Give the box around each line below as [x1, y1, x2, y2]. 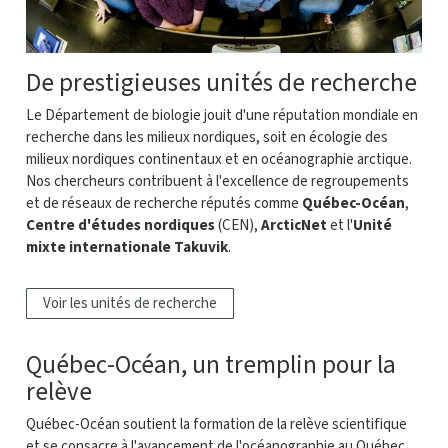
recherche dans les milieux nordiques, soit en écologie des [26, 126, 388, 147]
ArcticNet [261, 214, 327, 235]
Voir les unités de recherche [43, 293, 217, 314]
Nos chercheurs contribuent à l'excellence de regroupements [26, 170, 409, 191]
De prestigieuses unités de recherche [26, 65, 417, 99]
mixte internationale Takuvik [26, 236, 228, 257]
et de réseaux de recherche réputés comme [26, 192, 302, 213]
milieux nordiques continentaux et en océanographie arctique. [26, 148, 412, 169]
